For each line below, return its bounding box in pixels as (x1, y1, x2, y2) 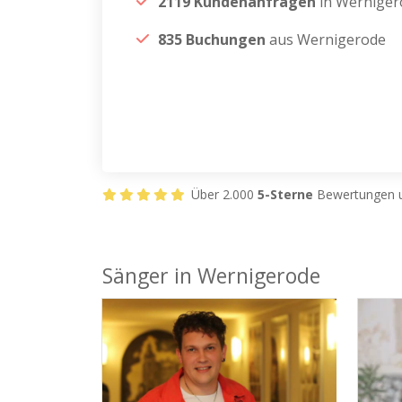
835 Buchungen (158, 30, 266, 49)
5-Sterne (258, 186, 313, 203)
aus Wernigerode (266, 30, 386, 49)
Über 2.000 (188, 186, 258, 203)
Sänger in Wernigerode (102, 261, 320, 290)
